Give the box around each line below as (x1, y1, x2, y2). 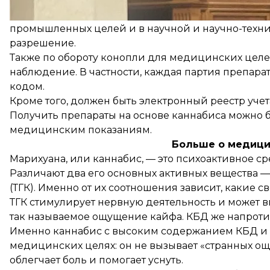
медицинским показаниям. (10, 124, 152, 136)
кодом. (10, 80, 45, 92)
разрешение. (10, 37, 76, 49)
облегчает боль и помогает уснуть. (10, 254, 183, 266)
